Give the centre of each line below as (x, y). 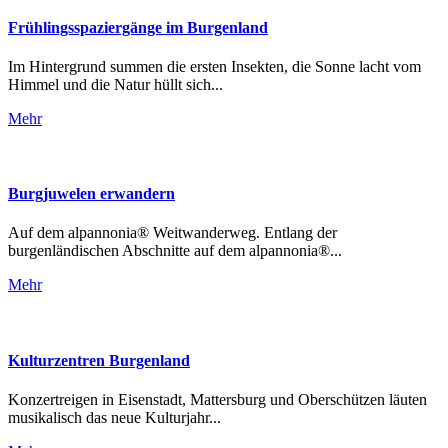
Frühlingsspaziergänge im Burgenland (138, 27)
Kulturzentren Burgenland (99, 360)
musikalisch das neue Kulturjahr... (114, 417)
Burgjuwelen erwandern (91, 194)
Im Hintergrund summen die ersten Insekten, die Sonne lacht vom (214, 66)
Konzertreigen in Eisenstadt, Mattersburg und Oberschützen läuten (217, 399)
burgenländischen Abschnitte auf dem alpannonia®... (175, 251)
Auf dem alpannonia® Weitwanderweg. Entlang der (172, 233)
